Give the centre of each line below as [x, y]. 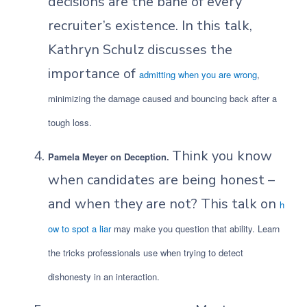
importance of [94, 74]
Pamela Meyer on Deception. [110, 157]
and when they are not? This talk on [164, 204]
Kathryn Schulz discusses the [140, 50]
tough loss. [70, 122]
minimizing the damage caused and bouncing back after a [162, 98]
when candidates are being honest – [161, 180]
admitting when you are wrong [198, 74]
